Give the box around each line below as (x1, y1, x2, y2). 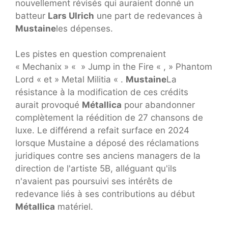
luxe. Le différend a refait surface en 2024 (15, 125, 189, 135)
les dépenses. (56, 23, 113, 34)
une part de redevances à (94, 10, 203, 21)
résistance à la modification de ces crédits (15, 87, 188, 97)
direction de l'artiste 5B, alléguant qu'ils (15, 163, 177, 174)
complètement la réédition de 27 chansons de (15, 112, 203, 123)
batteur (15, 10, 48, 21)
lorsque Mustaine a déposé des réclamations (15, 138, 199, 148)
